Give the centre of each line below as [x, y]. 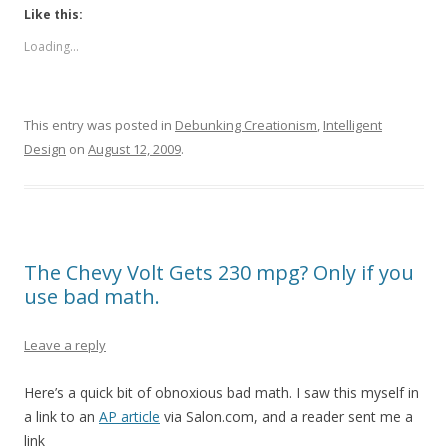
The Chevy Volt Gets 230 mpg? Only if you [219, 273]
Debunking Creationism [246, 125]
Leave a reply [65, 345]
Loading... [51, 47]
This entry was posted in [99, 125]
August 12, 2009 [134, 149]
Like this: [53, 15]
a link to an [61, 417]
